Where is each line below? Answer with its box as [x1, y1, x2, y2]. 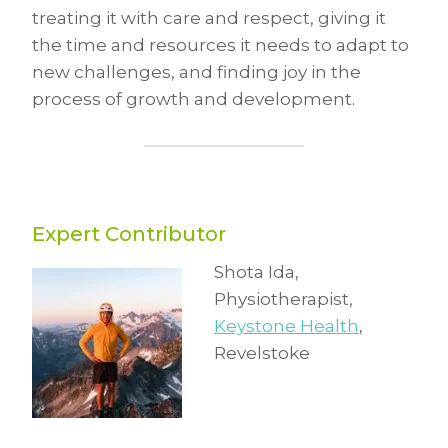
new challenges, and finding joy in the [32, 62, 361, 83]
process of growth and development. [32, 89, 355, 110]
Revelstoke [214, 343, 310, 364]
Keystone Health [214, 316, 359, 337]
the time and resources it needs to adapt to [32, 35, 409, 56]
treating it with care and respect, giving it [32, 8, 386, 29]
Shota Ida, [214, 262, 299, 283]
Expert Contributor [32, 222, 226, 247]
